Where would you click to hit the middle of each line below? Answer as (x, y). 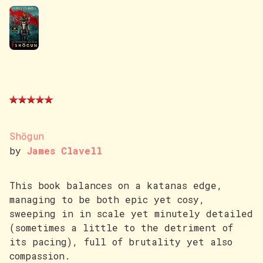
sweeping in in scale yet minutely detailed (131, 214)
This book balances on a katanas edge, (116, 186)
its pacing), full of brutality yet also (121, 242)
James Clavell (65, 151)
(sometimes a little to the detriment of (121, 228)
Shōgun (27, 136)
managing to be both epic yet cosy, (107, 200)
